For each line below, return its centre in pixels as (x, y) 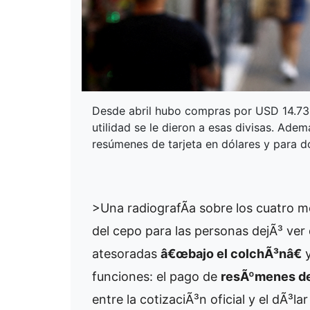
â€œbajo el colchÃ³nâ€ (231, 254)
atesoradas (126, 254)
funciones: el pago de (156, 277)
